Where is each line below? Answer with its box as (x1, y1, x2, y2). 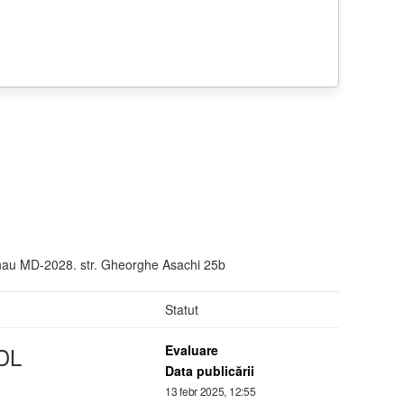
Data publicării (165, 361, 254, 380)
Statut (165, 299, 198, 318)
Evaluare (165, 340, 218, 359)
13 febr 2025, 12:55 (165, 383, 256, 399)
